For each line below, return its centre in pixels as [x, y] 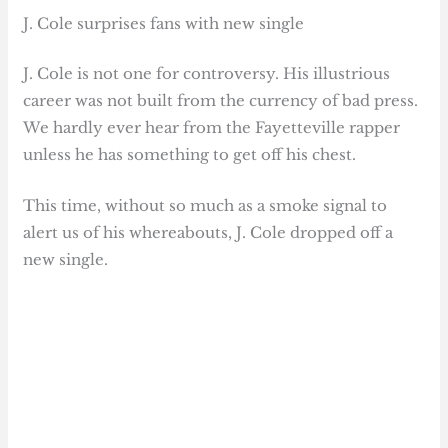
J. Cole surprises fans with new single [164, 24]
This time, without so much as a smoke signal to [205, 205]
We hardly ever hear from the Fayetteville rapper [212, 127]
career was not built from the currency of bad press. [221, 100]
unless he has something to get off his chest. [190, 154]
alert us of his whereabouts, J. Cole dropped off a [208, 232]
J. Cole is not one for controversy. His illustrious [207, 73]
